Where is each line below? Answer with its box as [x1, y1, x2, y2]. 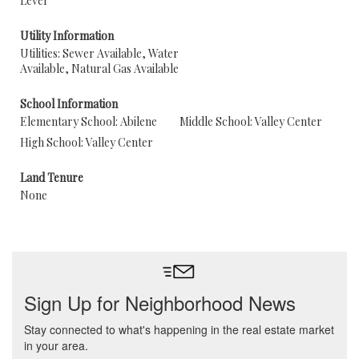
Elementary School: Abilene [20, 114, 157, 129]
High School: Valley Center [20, 135, 153, 150]
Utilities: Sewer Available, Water [20, 46, 179, 61]
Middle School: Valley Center [179, 114, 322, 129]
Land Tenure [20, 170, 83, 185]
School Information [20, 96, 118, 111]
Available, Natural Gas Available [20, 61, 179, 76]
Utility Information [20, 28, 114, 43]
